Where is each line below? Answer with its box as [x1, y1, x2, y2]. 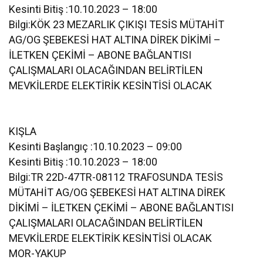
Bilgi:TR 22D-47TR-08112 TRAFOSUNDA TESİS [9, 170, 224, 183]
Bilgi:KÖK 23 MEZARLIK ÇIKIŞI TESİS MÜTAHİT [9, 18, 225, 31]
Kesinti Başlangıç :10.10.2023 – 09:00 [9, 140, 183, 153]
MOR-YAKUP [9, 247, 66, 259]
